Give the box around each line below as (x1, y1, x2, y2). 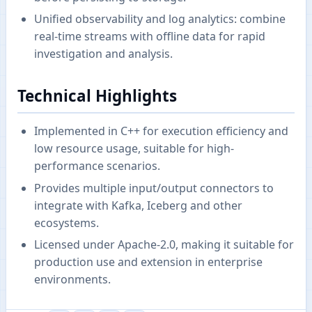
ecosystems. (34, 214, 99, 231)
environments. (34, 271, 111, 287)
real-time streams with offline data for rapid (34, 29, 265, 45)
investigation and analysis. (34, 46, 173, 62)
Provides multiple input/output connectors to (34, 180, 274, 196)
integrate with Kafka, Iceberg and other (34, 197, 242, 213)
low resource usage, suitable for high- (34, 141, 234, 157)
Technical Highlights (17, 85, 177, 107)
